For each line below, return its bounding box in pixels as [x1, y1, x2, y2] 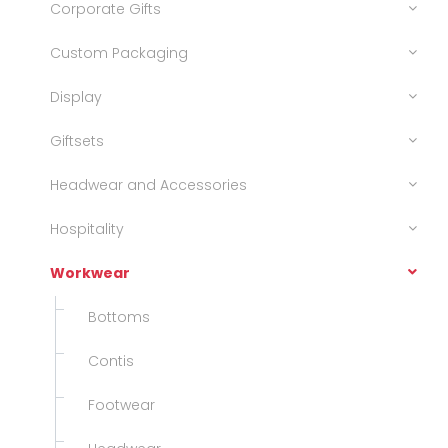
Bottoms [76, 307, 150, 328]
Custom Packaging [50, 43, 188, 64]
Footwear [76, 395, 155, 416]
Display [50, 87, 102, 108]
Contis [76, 351, 134, 372]
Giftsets [50, 131, 104, 152]
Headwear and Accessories [50, 175, 247, 196]
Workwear [50, 263, 130, 284]
